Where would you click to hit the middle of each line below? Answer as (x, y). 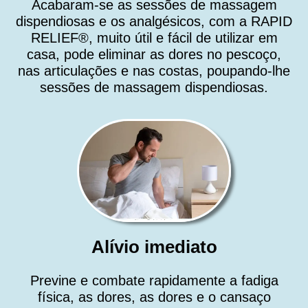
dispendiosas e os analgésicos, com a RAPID (154, 21)
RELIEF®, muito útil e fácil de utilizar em (154, 37)
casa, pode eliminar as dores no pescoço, (154, 54)
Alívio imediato (154, 247)
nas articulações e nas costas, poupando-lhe (154, 70)
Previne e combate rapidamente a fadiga (154, 281)
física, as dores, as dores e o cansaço (154, 297)
